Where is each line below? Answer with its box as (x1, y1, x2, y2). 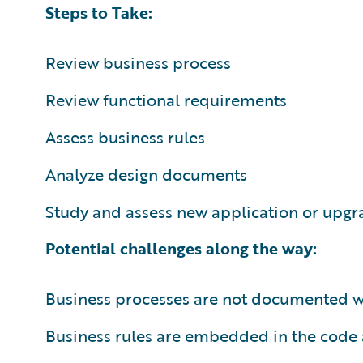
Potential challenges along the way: (45, 236, 317, 260)
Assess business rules (45, 125, 205, 149)
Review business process (45, 50, 231, 75)
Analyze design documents (45, 162, 247, 186)
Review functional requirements (45, 88, 287, 112)
